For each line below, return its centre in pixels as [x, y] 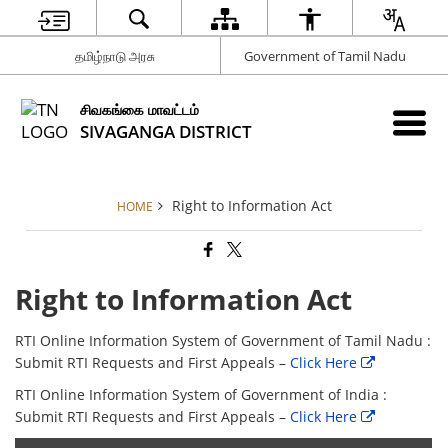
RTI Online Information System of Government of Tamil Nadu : [223, 341]
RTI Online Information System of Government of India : [201, 395]
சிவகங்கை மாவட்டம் [140, 109]
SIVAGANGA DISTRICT [166, 131]
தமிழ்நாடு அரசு [115, 55]
